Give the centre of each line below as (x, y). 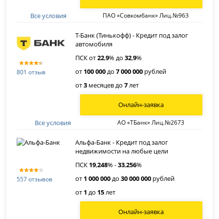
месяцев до (106, 85)
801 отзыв (31, 72)
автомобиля (94, 44)
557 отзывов (35, 179)
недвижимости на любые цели (122, 151)
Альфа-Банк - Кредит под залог (122, 142)
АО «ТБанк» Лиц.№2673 (151, 123)
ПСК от (87, 57)
